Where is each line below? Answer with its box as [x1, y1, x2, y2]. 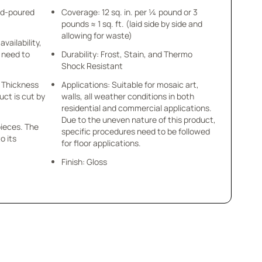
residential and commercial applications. [61, 102, 212, 113]
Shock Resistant [61, 60, 123, 71]
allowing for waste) [61, 30, 132, 41]
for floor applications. [61, 137, 141, 149]
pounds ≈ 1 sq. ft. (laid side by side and [61, 18, 202, 29]
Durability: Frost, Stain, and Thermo [61, 49, 101, 60]
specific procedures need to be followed [61, 126, 210, 137]
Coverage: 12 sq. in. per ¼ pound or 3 [61, 6, 198, 18]
